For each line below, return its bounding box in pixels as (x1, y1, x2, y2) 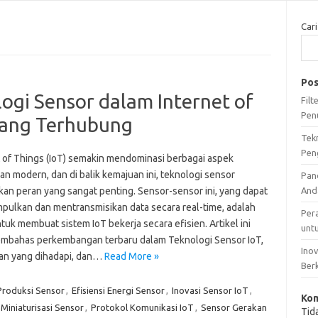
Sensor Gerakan (200, 302, 267, 312)
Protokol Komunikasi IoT (90, 302, 194, 312)
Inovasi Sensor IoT (171, 285, 248, 295)
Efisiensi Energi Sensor (71, 285, 165, 295)
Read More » (104, 250, 159, 262)
